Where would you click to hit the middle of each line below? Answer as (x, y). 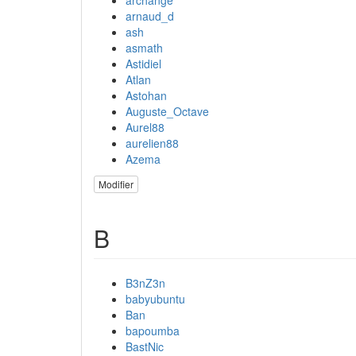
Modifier (116, 184)
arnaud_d (150, 15)
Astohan (146, 95)
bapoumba (153, 330)
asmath (144, 47)
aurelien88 (152, 143)
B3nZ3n (145, 282)
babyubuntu (155, 298)
